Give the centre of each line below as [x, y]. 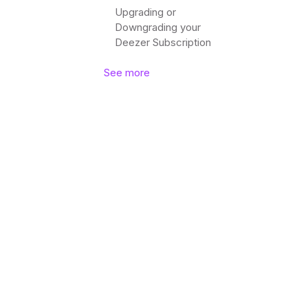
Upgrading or [146, 12]
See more [127, 73]
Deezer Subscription [163, 42]
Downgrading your [158, 27]
